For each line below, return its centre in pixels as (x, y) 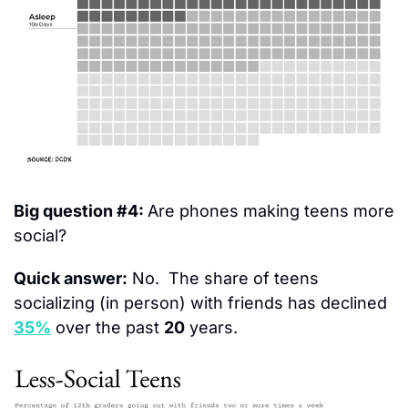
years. (211, 328)
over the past (107, 328)
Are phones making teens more (271, 211)
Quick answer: (71, 279)
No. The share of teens (223, 279)
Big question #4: (81, 211)
